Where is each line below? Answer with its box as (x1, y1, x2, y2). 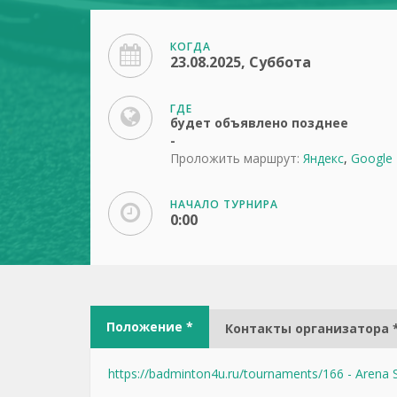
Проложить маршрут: (170, 150, 300, 167)
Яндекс (303, 150, 344, 167)
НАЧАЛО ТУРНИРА (170, 197, 278, 212)
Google (351, 150, 393, 167)
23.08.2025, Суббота (170, 52, 311, 72)
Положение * (106, 318, 193, 335)
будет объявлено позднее (170, 114, 348, 131)
